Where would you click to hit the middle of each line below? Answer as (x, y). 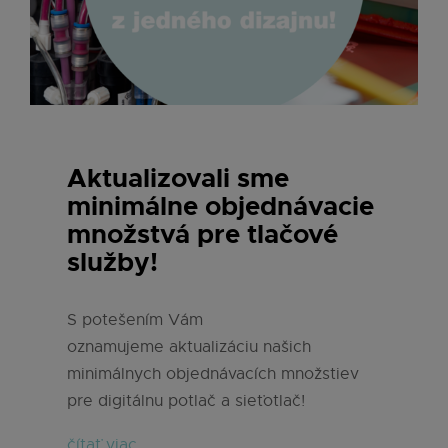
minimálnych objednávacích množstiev (213, 373)
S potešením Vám (135, 319)
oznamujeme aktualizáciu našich (189, 346)
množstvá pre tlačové (202, 234)
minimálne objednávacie (220, 206)
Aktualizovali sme (178, 178)
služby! (112, 262)
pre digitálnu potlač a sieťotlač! (188, 400)
